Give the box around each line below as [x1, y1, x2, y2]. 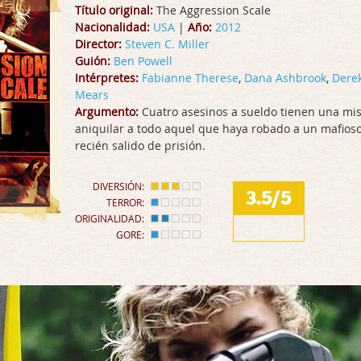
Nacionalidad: [75, 19, 150, 35]
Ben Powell [114, 53, 172, 68]
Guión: [75, 53, 110, 68]
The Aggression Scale [153, 2, 271, 18]
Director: [75, 36, 122, 52]
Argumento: [75, 104, 139, 119]
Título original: [75, 2, 153, 18]
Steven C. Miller [125, 36, 210, 52]
